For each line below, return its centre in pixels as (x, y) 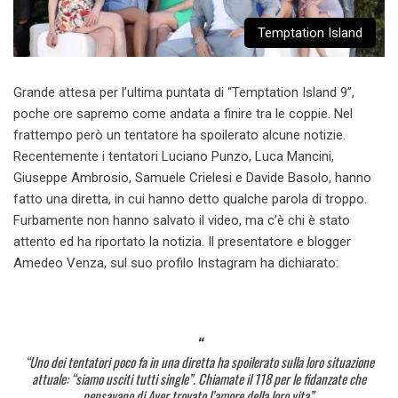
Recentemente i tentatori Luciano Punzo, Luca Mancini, (174, 157)
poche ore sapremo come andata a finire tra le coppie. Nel (183, 114)
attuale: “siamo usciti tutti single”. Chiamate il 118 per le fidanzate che (199, 378)
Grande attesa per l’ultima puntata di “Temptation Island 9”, (184, 93)
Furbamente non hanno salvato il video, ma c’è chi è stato (182, 221)
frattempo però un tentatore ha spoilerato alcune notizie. (179, 135)
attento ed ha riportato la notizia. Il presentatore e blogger (182, 242)
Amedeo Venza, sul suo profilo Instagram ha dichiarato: (176, 263)
